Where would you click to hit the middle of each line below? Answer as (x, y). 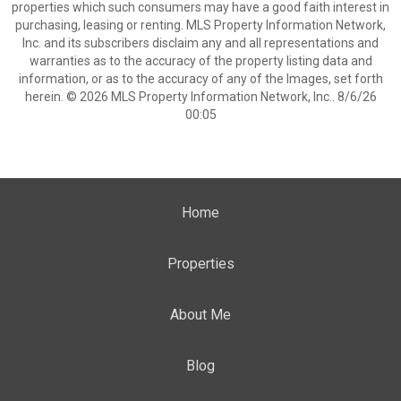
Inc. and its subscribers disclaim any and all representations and (200, 43)
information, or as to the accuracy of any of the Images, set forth (200, 79)
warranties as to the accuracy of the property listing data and (200, 61)
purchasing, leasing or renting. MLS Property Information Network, (200, 25)
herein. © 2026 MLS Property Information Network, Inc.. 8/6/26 (200, 97)
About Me (200, 315)
